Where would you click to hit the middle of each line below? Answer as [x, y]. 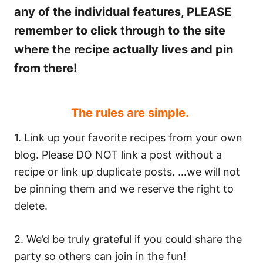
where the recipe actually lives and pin [124, 50]
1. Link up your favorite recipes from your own [128, 138]
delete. [32, 206]
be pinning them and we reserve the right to [124, 189]
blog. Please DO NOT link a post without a [118, 155]
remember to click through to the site [120, 31]
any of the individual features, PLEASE [123, 12]
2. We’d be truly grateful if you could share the [128, 240]
